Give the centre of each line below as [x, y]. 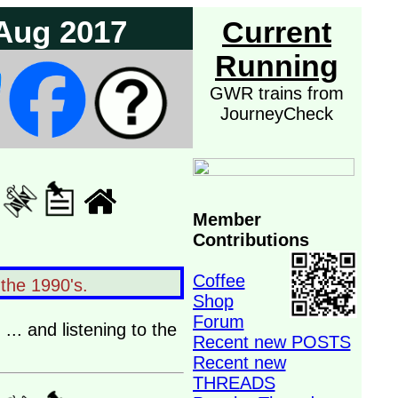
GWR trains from [277, 93]
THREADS [234, 383]
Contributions [251, 240]
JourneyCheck [277, 114]
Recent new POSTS [271, 342]
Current [277, 32]
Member [227, 219]
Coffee [219, 281]
